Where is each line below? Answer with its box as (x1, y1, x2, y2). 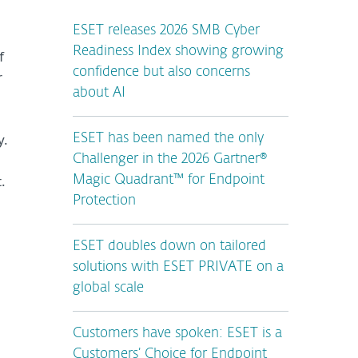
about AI (73, 86, 125, 100)
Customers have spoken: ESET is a (73, 327, 282, 340)
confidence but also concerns (73, 66, 250, 79)
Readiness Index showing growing (73, 45, 284, 58)
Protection (73, 194, 136, 208)
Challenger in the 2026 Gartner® (73, 153, 267, 166)
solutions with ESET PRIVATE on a (73, 261, 284, 274)
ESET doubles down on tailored (73, 240, 266, 253)
